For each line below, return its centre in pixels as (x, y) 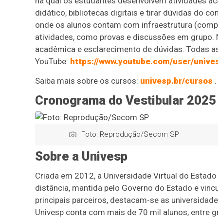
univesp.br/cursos (176, 81)
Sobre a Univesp (81, 156)
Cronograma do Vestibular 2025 (126, 100)
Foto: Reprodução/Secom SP (130, 134)
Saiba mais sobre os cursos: (88, 81)
